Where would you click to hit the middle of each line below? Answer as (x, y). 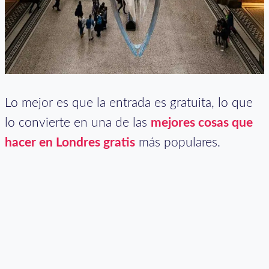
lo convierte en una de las (78, 123)
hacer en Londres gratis (70, 143)
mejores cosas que (202, 123)
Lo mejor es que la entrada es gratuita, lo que (129, 103)
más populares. (178, 143)
